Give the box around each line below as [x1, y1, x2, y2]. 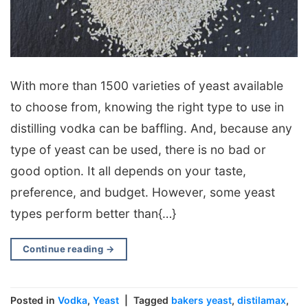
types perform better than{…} [10, 206, 176, 221]
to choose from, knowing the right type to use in [10, 100, 284, 115]
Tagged [133, 294, 171, 307]
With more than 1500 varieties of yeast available [10, 78, 283, 93]
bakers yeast [171, 294, 232, 307]
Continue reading [22, 243, 106, 254]
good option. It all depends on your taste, [10, 164, 246, 179]
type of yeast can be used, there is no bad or [10, 142, 266, 157]
